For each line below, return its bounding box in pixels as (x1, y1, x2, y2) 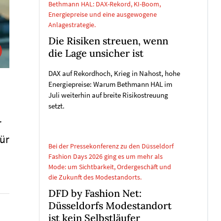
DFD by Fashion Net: (48, 187, 142, 199)
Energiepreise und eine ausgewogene (48, 10, 157, 19)
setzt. (48, 102, 65, 111)
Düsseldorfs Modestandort (48, 199, 172, 212)
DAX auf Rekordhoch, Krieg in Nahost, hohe (48, 69, 180, 78)
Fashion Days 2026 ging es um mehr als (48, 152, 163, 161)
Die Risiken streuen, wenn (48, 35, 168, 47)
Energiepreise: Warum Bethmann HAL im (48, 80, 172, 89)
